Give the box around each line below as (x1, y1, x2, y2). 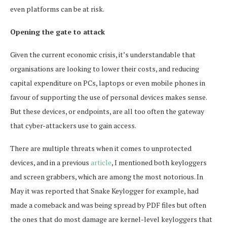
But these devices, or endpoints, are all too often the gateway (10, 106, 204, 116)
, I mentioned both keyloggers (111, 157, 207, 167)
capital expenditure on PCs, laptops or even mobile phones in (10, 78, 205, 88)
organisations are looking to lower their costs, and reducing (10, 63, 199, 73)
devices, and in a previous (10, 157, 91, 167)
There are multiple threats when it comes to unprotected (10, 143, 192, 153)
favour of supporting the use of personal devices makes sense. (10, 92, 207, 102)
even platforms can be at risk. (10, 4, 104, 14)
